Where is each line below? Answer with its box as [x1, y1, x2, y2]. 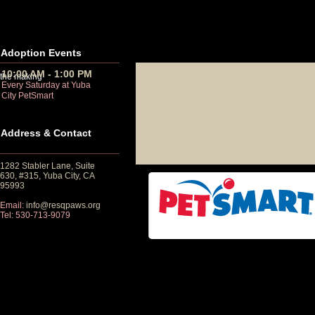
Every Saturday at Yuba [1, 80, 91, 90]
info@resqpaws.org [26, 200, 101, 210]
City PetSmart [1, 91, 53, 101]
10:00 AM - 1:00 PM [1, 68, 92, 79]
